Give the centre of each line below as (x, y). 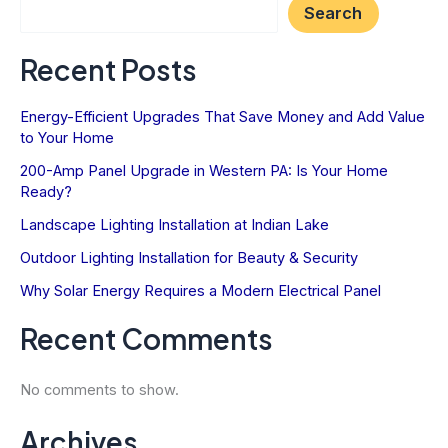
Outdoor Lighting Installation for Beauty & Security (189, 257)
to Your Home (67, 137)
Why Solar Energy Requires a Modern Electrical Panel (200, 290)
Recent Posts (108, 70)
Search (333, 13)
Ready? (46, 191)
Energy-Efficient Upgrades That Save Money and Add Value (222, 116)
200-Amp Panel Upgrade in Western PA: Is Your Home (204, 170)
